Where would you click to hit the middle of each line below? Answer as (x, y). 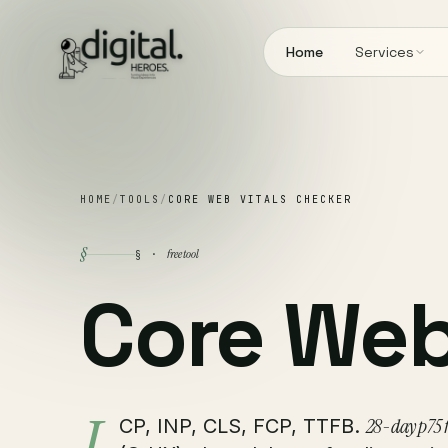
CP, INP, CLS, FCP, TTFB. (242, 426)
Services (384, 52)
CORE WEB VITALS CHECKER (260, 199)
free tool (183, 253)
